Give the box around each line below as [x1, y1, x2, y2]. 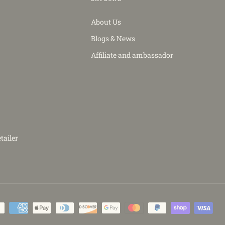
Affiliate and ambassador [90, 50, 173, 60]
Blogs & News [90, 34, 135, 43]
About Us [90, 17, 121, 27]
